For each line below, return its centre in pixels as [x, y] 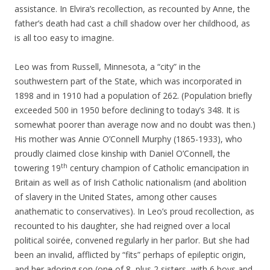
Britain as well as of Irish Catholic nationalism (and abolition [130, 183]
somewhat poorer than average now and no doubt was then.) [135, 125]
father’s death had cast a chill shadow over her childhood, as [132, 24]
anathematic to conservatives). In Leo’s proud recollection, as [134, 212]
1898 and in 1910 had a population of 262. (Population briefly [133, 96]
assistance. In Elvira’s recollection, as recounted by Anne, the [132, 9]
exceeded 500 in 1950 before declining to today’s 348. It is [127, 110]
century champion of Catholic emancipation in [158, 168]
